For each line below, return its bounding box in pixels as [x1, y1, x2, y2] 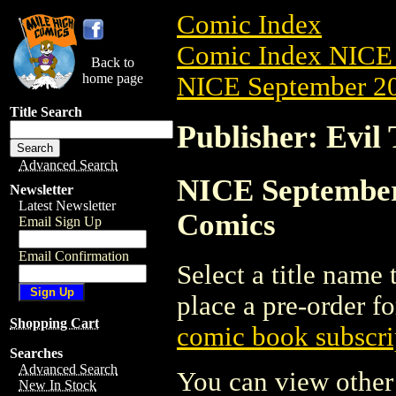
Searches [10, 346, 63, 361]
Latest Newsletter [19, 198, 116, 213]
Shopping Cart [10, 316, 99, 331]
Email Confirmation [19, 248, 129, 263]
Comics [177, 207, 276, 241]
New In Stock [19, 377, 96, 392]
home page [82, 71, 143, 86]
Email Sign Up [19, 214, 102, 229]
